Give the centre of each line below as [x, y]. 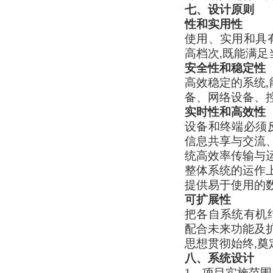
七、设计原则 [219, 9]
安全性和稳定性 [225, 68]
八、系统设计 [219, 258]
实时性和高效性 [225, 112]
